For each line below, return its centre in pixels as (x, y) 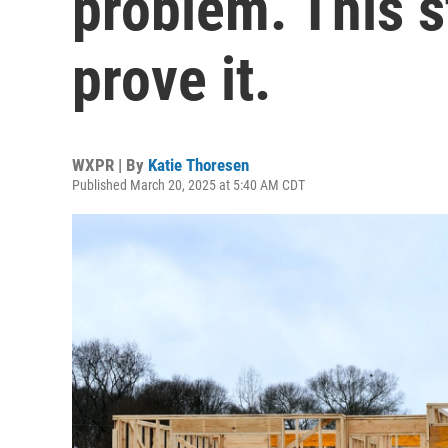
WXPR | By (110, 165)
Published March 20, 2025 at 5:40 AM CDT (188, 185)
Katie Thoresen (198, 165)
